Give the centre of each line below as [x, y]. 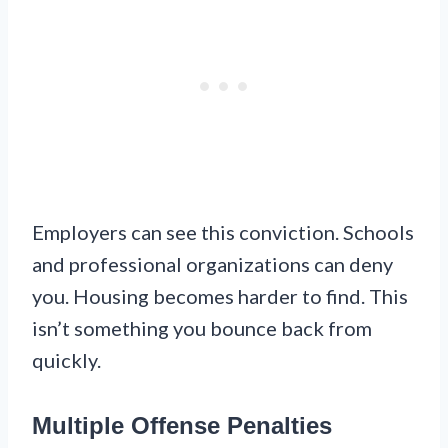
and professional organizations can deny [212, 264]
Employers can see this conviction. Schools [223, 232]
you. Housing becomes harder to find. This [220, 296]
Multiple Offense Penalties [182, 426]
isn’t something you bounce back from [202, 328]
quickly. [66, 360]
